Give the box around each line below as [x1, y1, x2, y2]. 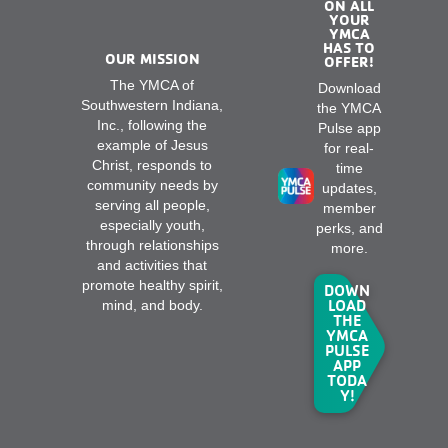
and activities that [97, 258, 208, 274]
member [322, 200, 376, 216]
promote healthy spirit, [81, 278, 223, 294]
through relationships [85, 238, 219, 254]
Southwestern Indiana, [81, 98, 224, 114]
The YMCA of [110, 78, 195, 94]
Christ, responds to [92, 158, 213, 174]
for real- [324, 140, 375, 156]
